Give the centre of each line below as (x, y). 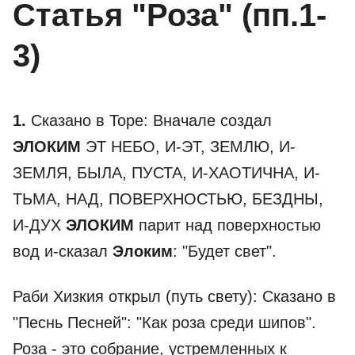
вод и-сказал (63, 251)
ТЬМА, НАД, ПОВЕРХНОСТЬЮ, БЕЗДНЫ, (168, 199)
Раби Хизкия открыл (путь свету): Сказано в (174, 296)
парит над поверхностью (227, 225)
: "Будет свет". (225, 251)
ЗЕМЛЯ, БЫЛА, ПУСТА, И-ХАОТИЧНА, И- (166, 173)
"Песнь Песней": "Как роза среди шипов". (164, 323)
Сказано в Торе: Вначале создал (149, 120)
